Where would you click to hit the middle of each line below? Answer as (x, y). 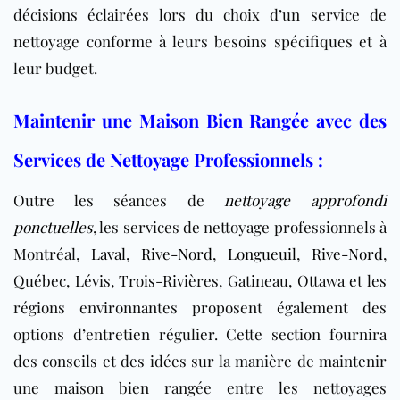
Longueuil (262, 253)
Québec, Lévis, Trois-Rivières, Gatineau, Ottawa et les (200, 280)
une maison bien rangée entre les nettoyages (200, 387)
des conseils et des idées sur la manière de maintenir (200, 360)
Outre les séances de (119, 200)
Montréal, (52, 253)
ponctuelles (53, 226)
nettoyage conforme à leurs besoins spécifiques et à (200, 41)
